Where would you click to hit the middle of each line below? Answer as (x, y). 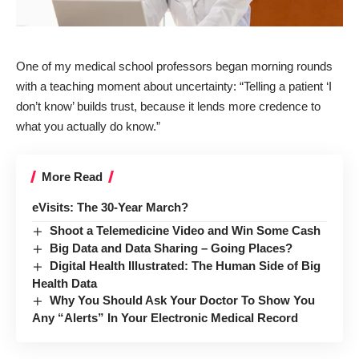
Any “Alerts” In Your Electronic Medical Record (165, 317)
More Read (72, 176)
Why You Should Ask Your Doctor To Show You (183, 300)
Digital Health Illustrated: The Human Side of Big (186, 265)
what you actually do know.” (88, 127)
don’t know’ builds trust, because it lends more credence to (168, 107)
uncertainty (204, 87)
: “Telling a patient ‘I (282, 87)
